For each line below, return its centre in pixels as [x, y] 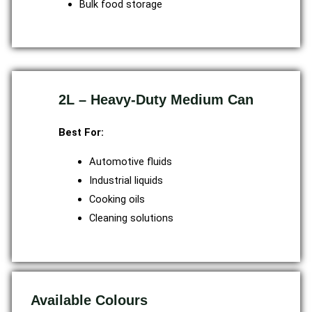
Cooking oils [117, 200]
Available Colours [89, 300]
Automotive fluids [130, 162]
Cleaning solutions [131, 218]
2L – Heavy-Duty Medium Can [156, 100]
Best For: [81, 133]
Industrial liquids [126, 181]
